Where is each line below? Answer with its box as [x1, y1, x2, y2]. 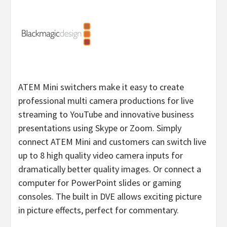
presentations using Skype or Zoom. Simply [18, 122, 181, 134]
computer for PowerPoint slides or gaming [18, 176, 181, 188]
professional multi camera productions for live [18, 94, 194, 106]
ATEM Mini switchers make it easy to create [18, 81, 184, 93]
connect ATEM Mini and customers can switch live [18, 135, 206, 147]
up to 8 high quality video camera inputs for [18, 149, 183, 161]
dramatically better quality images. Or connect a [18, 163, 201, 175]
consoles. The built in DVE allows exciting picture [18, 190, 202, 202]
